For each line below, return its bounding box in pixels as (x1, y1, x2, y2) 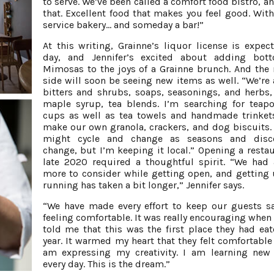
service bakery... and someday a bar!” (42, 18, 204, 31)
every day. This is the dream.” (42, 257, 170, 270)
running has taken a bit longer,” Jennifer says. (42, 179, 244, 191)
